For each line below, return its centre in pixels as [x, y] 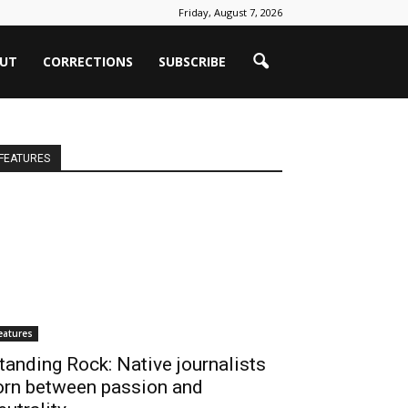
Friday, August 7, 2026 [230, 12]
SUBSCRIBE [192, 61]
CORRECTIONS [88, 61]
